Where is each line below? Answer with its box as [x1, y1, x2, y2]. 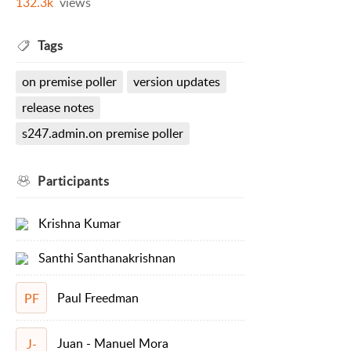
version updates [132, 73, 220, 91]
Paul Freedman [56, 289, 139, 307]
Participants [38, 172, 109, 190]
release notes [22, 99, 94, 117]
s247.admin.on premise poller [22, 125, 183, 143]
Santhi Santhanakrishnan [38, 249, 175, 267]
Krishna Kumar [38, 214, 121, 232]
